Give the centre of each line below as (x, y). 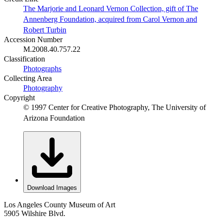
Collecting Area (28, 78)
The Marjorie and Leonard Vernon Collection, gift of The (111, 9)
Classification (24, 59)
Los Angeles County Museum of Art (60, 205)
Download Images (52, 188)
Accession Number (33, 40)
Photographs (42, 69)
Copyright (19, 98)
